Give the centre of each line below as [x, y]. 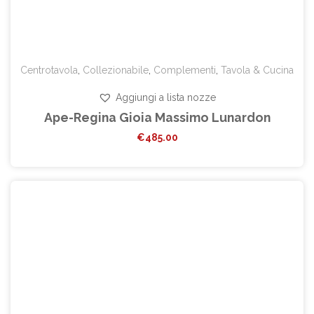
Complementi [185, 70]
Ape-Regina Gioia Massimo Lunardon [157, 118]
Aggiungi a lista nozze [166, 98]
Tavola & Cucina [257, 70]
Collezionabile [116, 70]
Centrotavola [49, 70]
